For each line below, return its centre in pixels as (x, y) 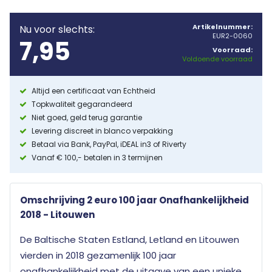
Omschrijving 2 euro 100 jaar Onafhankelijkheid (134, 200)
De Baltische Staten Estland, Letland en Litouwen (130, 239)
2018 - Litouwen (57, 214)
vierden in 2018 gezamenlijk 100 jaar (98, 255)
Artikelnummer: (223, 26)
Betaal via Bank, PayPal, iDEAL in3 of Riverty (109, 144)
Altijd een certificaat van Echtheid (93, 90)
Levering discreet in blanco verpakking (102, 131)
